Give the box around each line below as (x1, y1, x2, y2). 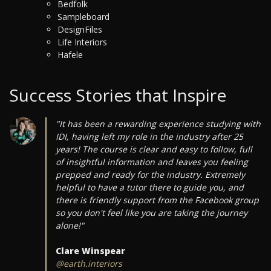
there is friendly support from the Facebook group (55, 194, 259, 206)
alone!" (55, 220, 84, 232)
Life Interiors (57, 36, 107, 48)
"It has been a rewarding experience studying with (55, 118, 261, 130)
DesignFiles (57, 24, 102, 36)
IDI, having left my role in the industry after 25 (55, 131, 243, 143)
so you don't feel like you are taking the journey (55, 207, 247, 219)
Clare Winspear (55, 245, 125, 257)
